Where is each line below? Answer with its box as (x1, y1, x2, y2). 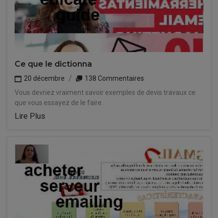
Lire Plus (15, 111, 45, 121)
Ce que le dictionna (15, 59, 92, 69)
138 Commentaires (83, 74, 144, 82)
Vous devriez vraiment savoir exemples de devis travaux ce (15, 89, 196, 96)
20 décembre (22, 74, 65, 82)
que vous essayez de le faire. (15, 99, 103, 107)
